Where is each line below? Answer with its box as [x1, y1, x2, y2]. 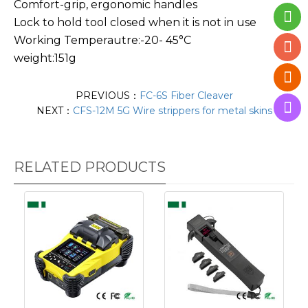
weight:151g [14, 51, 76, 65]
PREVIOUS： [75, 89, 140, 102]
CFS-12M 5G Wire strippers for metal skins [72, 104, 272, 117]
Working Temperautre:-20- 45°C [14, 33, 191, 47]
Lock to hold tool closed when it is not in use [14, 15, 256, 29]
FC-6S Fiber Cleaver [139, 89, 233, 102]
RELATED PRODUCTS [14, 158, 166, 175]
